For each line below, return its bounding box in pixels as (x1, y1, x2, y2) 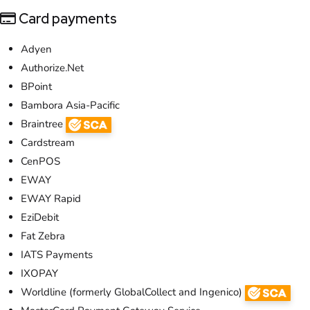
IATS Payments (21, 247, 93, 262)
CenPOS (21, 154, 60, 168)
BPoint (21, 79, 52, 93)
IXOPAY (21, 266, 58, 280)
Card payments (16, 9, 117, 28)
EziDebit (21, 210, 59, 224)
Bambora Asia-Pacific (21, 98, 120, 112)
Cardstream (21, 135, 75, 149)
